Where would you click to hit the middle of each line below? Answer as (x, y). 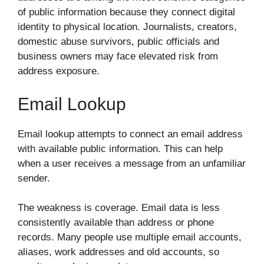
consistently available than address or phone (116, 223)
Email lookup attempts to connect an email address (130, 134)
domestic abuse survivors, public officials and (118, 42)
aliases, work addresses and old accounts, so (118, 252)
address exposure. (59, 71)
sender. (34, 178)
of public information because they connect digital (126, 12)
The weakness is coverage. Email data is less (119, 208)
